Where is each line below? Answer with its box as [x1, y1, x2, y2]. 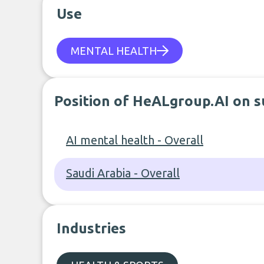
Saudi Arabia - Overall [66, 166, 180, 180]
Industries [57, 220, 126, 236]
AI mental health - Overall [66, 133, 203, 147]
